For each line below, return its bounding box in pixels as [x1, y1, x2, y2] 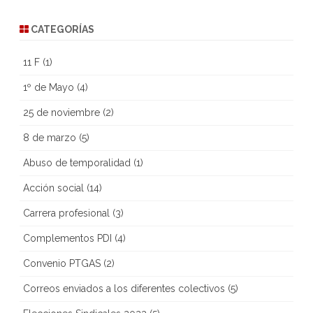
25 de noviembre [23, 107, 100, 118]
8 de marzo [23, 132, 76, 143]
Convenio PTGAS [23, 258, 101, 269]
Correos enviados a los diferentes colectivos [23, 283, 225, 294]
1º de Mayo [23, 82, 74, 93]
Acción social [23, 182, 84, 194]
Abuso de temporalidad [23, 157, 131, 168]
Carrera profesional [23, 208, 110, 219]
